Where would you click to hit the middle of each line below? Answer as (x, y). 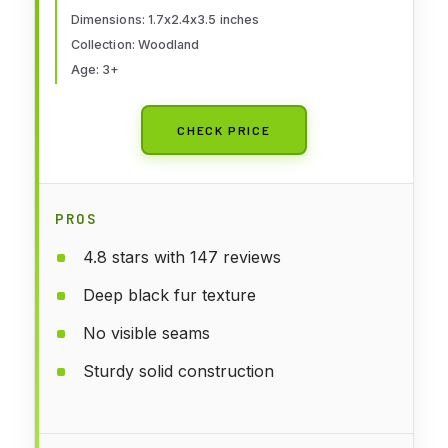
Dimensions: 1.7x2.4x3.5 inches (165, 19)
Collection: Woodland (135, 44)
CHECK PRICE (224, 129)
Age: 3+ (95, 69)
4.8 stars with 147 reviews (182, 256)
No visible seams (146, 332)
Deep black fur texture (169, 294)
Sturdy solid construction (178, 370)
